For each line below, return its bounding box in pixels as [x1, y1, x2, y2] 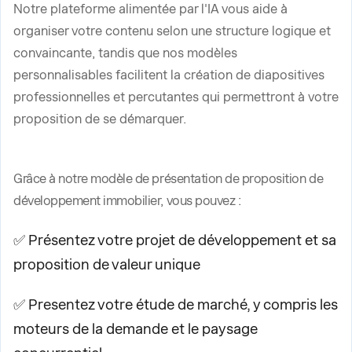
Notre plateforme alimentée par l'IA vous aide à [13, 2, 288, 16]
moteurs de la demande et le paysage [13, 321, 258, 337]
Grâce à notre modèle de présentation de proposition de [13, 171, 324, 186]
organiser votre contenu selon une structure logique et [13, 24, 331, 38]
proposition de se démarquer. [13, 112, 186, 126]
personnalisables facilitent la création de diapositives [13, 68, 324, 82]
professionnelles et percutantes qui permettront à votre [13, 90, 339, 104]
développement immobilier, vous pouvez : [13, 193, 241, 208]
